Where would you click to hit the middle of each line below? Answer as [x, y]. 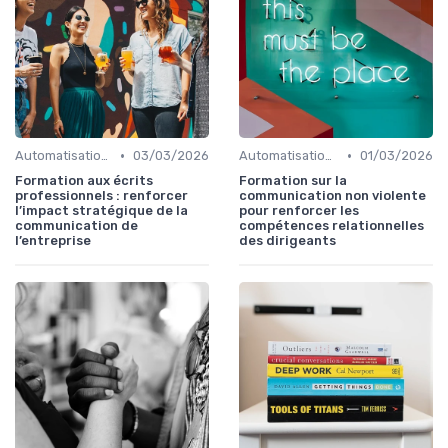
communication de [76, 226]
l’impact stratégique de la [101, 211]
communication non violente [332, 196]
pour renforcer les [299, 211]
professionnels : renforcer [101, 196]
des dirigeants [287, 241]
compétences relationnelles [331, 226]
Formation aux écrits [84, 181]
